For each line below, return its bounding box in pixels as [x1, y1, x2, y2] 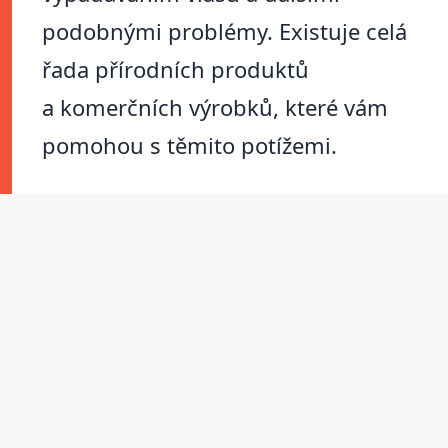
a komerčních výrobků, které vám [42, 92, 388, 123]
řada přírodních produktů [42, 54, 309, 85]
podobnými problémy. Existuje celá [42, 16, 407, 47]
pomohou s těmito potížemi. [42, 130, 337, 161]
